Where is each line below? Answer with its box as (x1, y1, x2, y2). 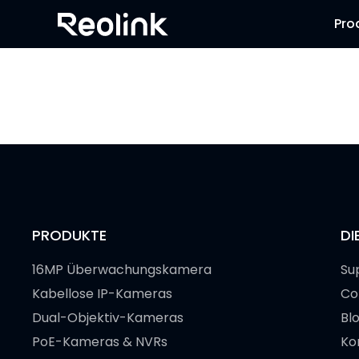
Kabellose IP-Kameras (32, 284, 172, 303)
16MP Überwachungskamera (32, 260, 212, 279)
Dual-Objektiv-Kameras (32, 309, 184, 327)
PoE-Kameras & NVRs (32, 333, 167, 351)
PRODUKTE (32, 225, 107, 245)
